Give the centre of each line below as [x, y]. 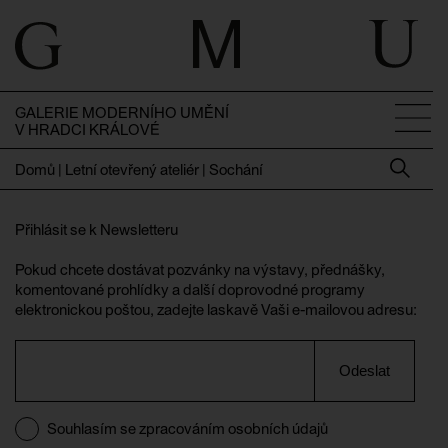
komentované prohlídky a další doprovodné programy [190, 289]
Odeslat [365, 370]
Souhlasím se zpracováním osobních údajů [187, 428]
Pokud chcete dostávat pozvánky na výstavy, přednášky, [200, 269]
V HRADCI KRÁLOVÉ [87, 129]
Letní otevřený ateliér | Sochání [164, 169]
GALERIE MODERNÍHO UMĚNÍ [122, 112]
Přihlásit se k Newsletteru [96, 229]
